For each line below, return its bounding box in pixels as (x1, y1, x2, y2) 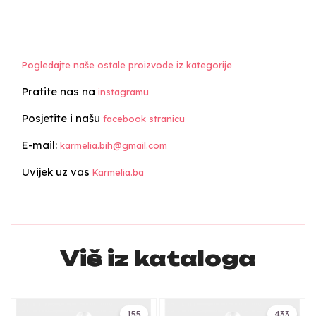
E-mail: (22, 138, 60, 152)
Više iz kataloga (60, 245, 256, 271)
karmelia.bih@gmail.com (60, 139, 167, 151)
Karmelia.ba (92, 166, 144, 178)
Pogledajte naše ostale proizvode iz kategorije (22, 59, 232, 71)
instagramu (98, 85, 149, 97)
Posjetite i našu (22, 111, 103, 125)
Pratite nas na (22, 84, 98, 98)
